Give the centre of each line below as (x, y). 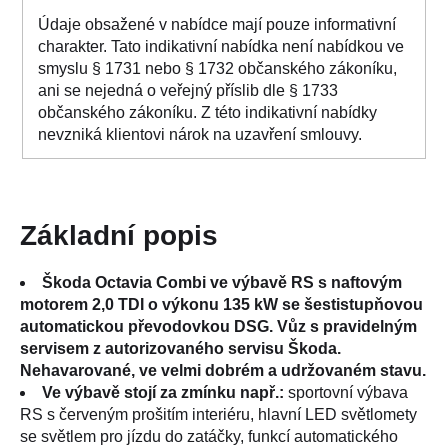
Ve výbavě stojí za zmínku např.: (163, 392)
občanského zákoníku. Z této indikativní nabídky (207, 112)
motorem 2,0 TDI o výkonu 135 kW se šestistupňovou (221, 304)
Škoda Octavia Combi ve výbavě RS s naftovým (222, 282)
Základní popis (119, 235)
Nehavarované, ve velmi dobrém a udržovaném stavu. (223, 370)
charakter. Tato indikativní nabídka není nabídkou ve (221, 46)
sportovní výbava (346, 392)
